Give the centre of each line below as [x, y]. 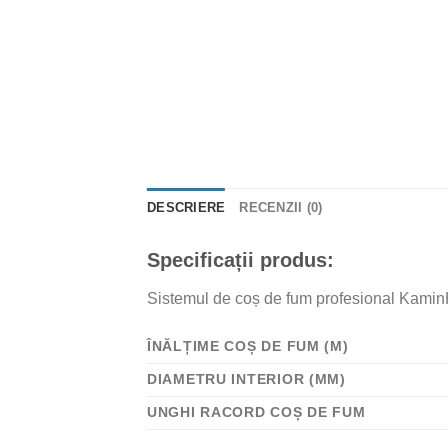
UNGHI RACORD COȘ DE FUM [256, 412]
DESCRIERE [186, 207]
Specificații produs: [240, 259]
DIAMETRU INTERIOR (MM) [246, 379]
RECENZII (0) [281, 207]
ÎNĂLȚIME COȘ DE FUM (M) [248, 346]
